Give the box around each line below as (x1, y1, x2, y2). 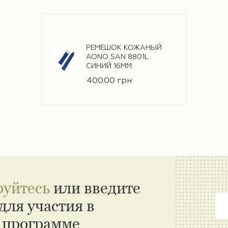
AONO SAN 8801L (86, 53, 149, 61)
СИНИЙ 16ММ (86, 62, 132, 70)
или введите (50, 179, 141, 197)
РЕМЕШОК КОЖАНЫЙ (86, 44, 162, 51)
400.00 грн (87, 76, 132, 85)
